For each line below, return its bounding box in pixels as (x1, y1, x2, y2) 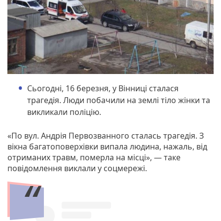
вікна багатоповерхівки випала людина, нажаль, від (7, 141, 207, 152)
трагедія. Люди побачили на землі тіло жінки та (27, 94, 210, 106)
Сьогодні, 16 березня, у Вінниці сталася (27, 82, 179, 94)
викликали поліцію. (27, 106, 101, 117)
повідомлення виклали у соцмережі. (7, 162, 147, 174)
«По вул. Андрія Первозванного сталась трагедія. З (7, 130, 204, 141)
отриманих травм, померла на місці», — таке (7, 151, 181, 163)
